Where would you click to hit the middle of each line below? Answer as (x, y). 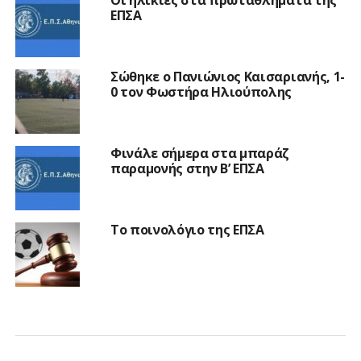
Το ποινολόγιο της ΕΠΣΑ (187, 229)
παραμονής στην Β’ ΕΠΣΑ (187, 168)
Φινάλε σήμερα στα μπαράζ (200, 153)
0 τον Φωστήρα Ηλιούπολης (201, 91)
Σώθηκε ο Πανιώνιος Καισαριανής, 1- (227, 76)
